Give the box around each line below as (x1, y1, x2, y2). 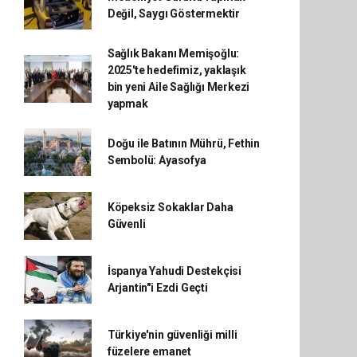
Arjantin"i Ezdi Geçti (107, 281, 208, 294)
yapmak (107, 97, 148, 110)
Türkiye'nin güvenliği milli (107, 328, 237, 341)
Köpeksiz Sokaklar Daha (107, 201, 233, 214)
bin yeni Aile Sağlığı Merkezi (107, 80, 250, 93)
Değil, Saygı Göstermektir (107, 7, 241, 20)
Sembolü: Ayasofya (107, 154, 206, 167)
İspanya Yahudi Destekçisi (107, 265, 242, 277)
